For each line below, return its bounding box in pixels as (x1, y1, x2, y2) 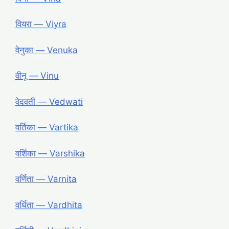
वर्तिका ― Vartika (15, 122, 78, 133)
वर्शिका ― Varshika (15, 148, 85, 158)
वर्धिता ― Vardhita (15, 199, 82, 210)
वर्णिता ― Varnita (15, 174, 77, 185)
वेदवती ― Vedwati (15, 96, 83, 107)
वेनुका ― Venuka (15, 44, 78, 55)
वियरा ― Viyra (15, 19, 66, 30)
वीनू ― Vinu (15, 71, 59, 81)
